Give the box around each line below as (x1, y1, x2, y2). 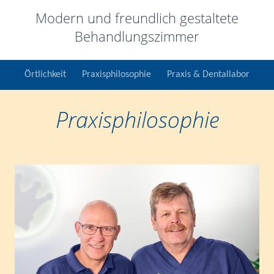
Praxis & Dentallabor (166, 70, 250, 80)
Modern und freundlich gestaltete (35, 8, 239, 27)
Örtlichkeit (24, 70, 67, 80)
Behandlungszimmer (75, 26, 199, 45)
